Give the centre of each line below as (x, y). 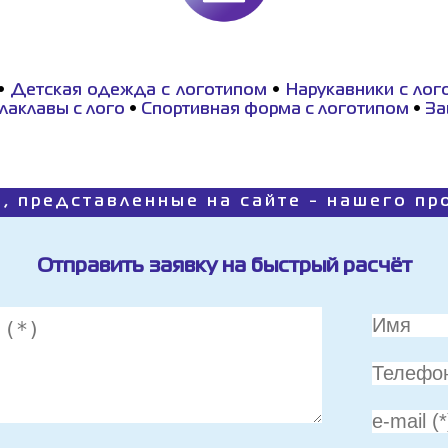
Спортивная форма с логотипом (275, 110)
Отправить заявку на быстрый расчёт (224, 266)
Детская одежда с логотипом (138, 91)
